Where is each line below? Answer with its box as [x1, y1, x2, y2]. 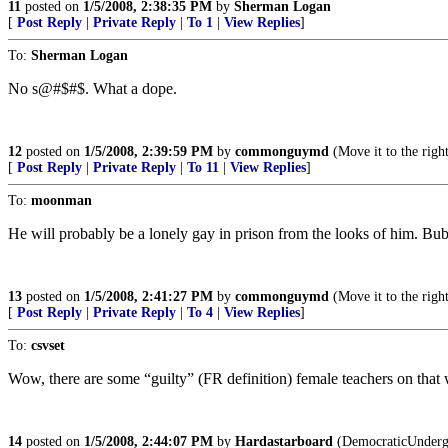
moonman [31, 193, 92, 208]
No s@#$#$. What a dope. [8, 80, 177, 97]
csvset [31, 338, 65, 353]
